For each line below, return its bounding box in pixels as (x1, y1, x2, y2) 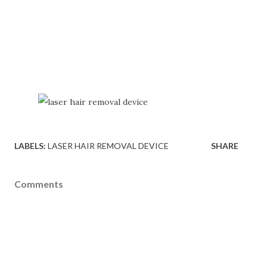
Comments (14, 178, 63, 190)
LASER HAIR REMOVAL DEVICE (48, 141, 169, 151)
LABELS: (14, 141, 46, 151)
